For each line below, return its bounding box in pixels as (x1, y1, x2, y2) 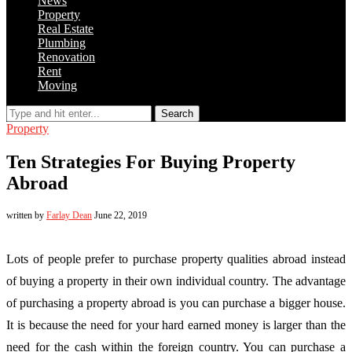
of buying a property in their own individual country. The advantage (6, 273, 346, 288)
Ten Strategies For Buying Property (6, 151, 295, 172)
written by (6, 209, 46, 221)
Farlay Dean (46, 209, 92, 221)
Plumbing (38, 36, 86, 49)
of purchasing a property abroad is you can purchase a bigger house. (6, 295, 346, 310)
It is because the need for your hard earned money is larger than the (6, 317, 346, 332)
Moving (38, 79, 77, 92)
